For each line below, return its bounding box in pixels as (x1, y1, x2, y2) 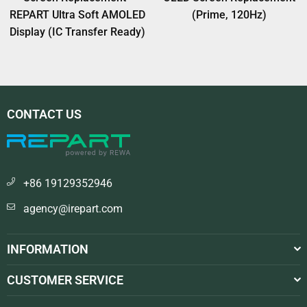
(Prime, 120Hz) (192, 8, 267, 22)
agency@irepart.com (23, 201, 123, 215)
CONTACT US (7, 107, 82, 122)
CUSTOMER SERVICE (7, 272, 123, 287)
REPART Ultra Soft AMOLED (10, 8, 146, 22)
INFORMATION (7, 241, 88, 256)
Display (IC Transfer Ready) (10, 25, 146, 39)
